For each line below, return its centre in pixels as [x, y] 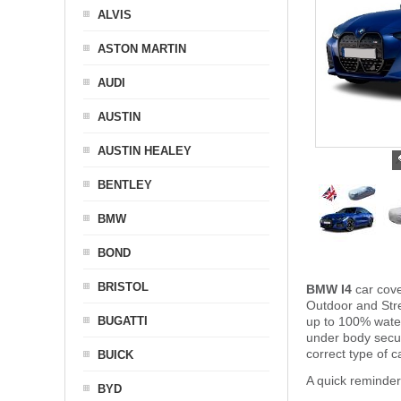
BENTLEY [125, 185]
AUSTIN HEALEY [145, 151]
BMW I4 [329, 289]
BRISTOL [123, 287]
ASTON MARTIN [142, 49]
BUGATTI [123, 321]
